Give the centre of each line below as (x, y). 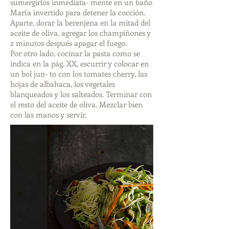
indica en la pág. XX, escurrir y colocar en (79, 63)
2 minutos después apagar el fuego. (68, 43)
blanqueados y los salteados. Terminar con (81, 94)
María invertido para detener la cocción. (78, 12)
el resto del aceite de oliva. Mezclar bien (76, 104)
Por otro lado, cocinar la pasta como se (75, 53)
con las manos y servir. (48, 114)
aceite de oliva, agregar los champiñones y (81, 33)
